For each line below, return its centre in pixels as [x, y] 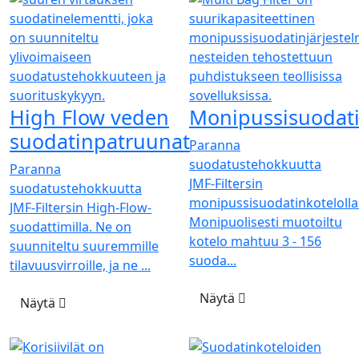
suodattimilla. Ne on [71, 226]
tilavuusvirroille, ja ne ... [80, 265]
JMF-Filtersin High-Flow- [81, 207]
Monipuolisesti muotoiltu [266, 222]
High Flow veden [89, 117]
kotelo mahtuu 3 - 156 [255, 241]
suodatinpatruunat [100, 141]
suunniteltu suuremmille [84, 246]
